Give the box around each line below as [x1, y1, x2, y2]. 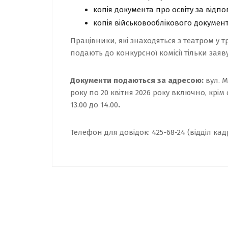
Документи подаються [70, 76, 155, 85]
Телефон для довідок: [70, 128, 152, 137]
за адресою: [157, 76, 204, 85]
